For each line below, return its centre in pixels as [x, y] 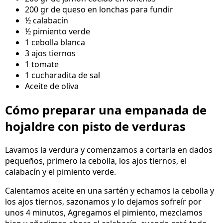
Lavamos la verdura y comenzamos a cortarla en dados [109, 150]
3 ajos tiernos [50, 54]
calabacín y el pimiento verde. [60, 171]
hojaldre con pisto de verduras [95, 126]
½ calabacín [47, 21]
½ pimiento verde [57, 32]
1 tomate [42, 64]
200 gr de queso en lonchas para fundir [99, 10]
